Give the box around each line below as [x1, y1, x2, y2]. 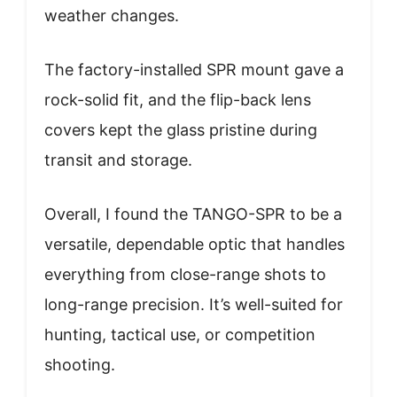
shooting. [44, 354, 115, 374]
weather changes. [44, 5, 179, 25]
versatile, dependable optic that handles [44, 234, 345, 253]
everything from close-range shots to [44, 264, 326, 284]
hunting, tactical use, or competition [44, 324, 315, 344]
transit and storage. [44, 150, 192, 169]
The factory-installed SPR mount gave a [44, 59, 344, 79]
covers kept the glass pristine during [44, 120, 317, 139]
